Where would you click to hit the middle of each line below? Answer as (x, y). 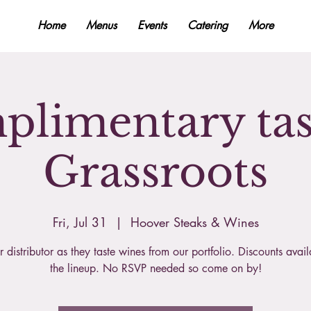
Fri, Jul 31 (79, 222)
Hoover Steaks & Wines (194, 222)
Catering (208, 25)
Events (152, 25)
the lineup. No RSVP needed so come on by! (155, 268)
